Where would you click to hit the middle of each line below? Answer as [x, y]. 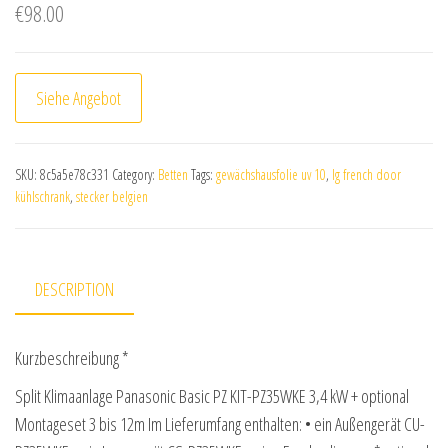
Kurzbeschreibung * [72, 358]
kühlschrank [42, 196]
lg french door [366, 174]
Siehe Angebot [78, 98]
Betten [173, 174]
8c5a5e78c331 [74, 174]
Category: [135, 174]
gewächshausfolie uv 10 [271, 174]
